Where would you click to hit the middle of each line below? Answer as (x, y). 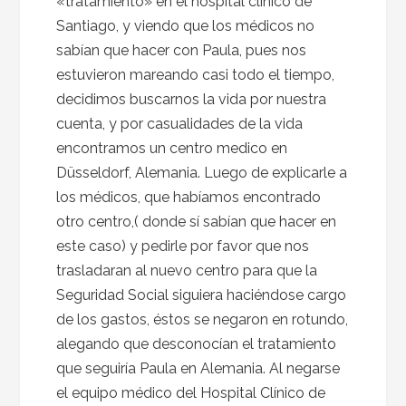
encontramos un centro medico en (172, 148)
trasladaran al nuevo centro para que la (187, 271)
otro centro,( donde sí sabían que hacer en (197, 222)
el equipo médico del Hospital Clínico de (191, 393)
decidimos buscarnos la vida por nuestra (192, 99)
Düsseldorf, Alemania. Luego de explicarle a (202, 173)
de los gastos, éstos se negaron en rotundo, (203, 319)
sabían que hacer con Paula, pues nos (182, 50)
